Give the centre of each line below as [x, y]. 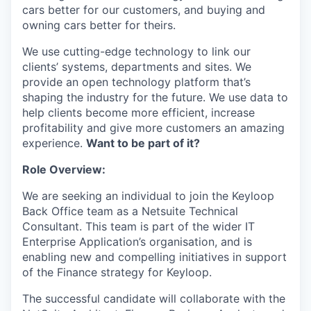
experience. [54, 143]
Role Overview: [64, 169]
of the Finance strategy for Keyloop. [117, 272]
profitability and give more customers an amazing [153, 128]
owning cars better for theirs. [99, 25]
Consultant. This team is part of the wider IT [138, 226]
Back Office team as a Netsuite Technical [130, 211]
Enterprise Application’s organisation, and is [137, 242]
